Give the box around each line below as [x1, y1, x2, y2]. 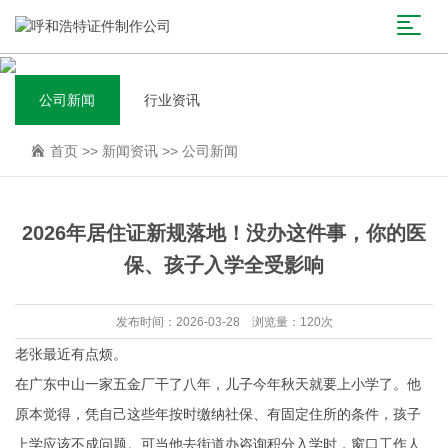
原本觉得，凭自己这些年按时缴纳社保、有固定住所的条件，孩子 [15, 406, 421, 422]
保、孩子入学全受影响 [124, 254, 324, 276]
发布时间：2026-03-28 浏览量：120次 [115, 315, 333, 329]
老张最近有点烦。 [15, 346, 127, 362]
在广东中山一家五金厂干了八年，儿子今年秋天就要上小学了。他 [15, 376, 421, 392]
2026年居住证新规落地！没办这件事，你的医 [22, 222, 426, 244]
